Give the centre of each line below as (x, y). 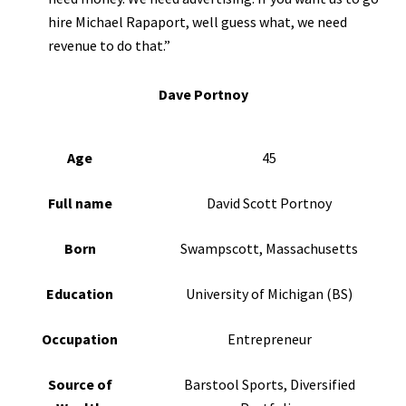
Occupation (80, 339)
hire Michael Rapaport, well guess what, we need (197, 22)
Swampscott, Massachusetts (269, 249)
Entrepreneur (269, 339)
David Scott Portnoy (269, 203)
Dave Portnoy (203, 95)
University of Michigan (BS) (269, 294)
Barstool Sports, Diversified (269, 385)
